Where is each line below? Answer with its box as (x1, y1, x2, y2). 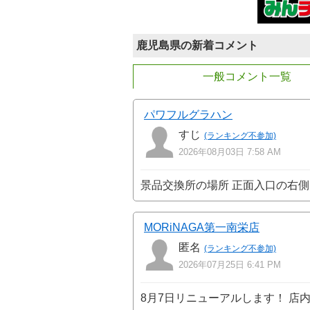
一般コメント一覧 (203, 71, 291, 83)
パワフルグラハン (144, 109, 232, 121)
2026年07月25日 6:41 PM (179, 259, 281, 271)
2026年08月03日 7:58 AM (179, 147, 281, 158)
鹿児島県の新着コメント (136, 39, 258, 52)
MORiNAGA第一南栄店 (144, 221, 259, 234)
